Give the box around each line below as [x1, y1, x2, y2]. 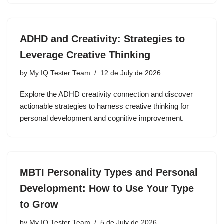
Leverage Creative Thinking [20, 49, 150, 61]
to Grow [20, 199, 58, 210]
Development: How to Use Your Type [20, 183, 194, 194]
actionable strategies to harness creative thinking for [20, 102, 189, 111]
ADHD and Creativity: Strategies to [20, 33, 185, 45]
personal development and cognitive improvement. [20, 114, 184, 123]
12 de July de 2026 [100, 69, 161, 77]
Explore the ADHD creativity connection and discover [20, 90, 193, 99]
